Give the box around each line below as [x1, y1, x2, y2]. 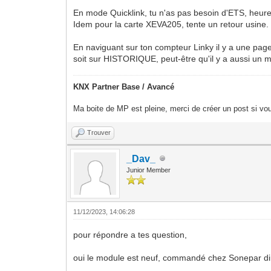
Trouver [87, 128, 111, 136]
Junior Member [126, 166, 171, 174]
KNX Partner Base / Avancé [73, 82, 175, 91]
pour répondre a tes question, [73, 229, 188, 240]
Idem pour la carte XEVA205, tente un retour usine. [73, 19, 269, 29]
